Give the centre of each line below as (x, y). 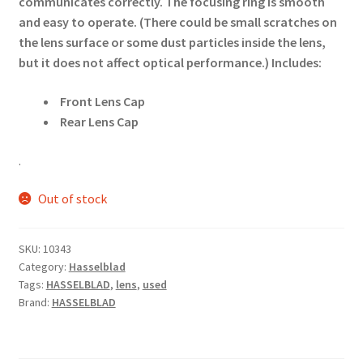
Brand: (35, 302)
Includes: (296, 63)
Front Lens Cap (101, 102)
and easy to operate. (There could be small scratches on (177, 22)
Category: (43, 267)
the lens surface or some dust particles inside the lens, (172, 43)
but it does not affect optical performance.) (143, 63)
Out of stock (73, 199)
